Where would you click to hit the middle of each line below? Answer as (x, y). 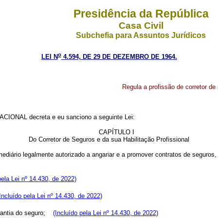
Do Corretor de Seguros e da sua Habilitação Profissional (109, 140)
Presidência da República (141, 14)
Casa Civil (141, 26)
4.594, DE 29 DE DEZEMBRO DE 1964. (119, 57)
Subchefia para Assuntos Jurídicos (141, 35)
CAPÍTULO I (116, 132)
